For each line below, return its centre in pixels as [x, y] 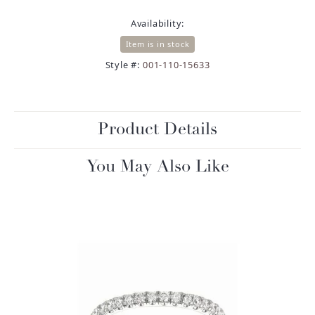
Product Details [157, 130]
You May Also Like [157, 167]
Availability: [157, 23]
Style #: [123, 64]
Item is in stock [157, 44]
